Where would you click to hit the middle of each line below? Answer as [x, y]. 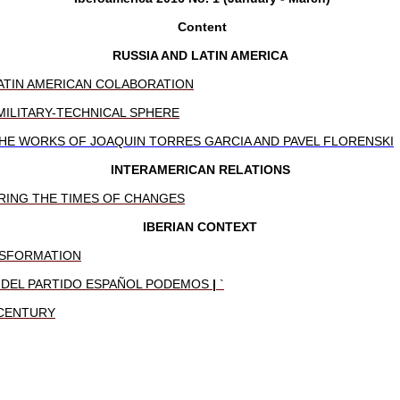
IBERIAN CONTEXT [200, 226]
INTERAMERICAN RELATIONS [200, 169]
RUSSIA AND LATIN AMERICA [200, 55]
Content [200, 26]
